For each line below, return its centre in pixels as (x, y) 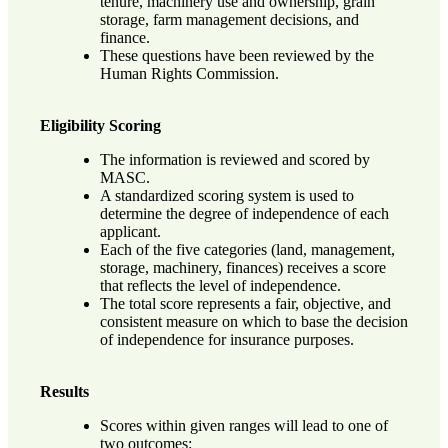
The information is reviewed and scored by (234, 159)
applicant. (130, 231)
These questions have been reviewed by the (236, 55)
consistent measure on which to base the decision (253, 321)
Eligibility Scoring (100, 125)
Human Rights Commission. (189, 73)
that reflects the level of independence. (220, 285)
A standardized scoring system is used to (226, 195)
